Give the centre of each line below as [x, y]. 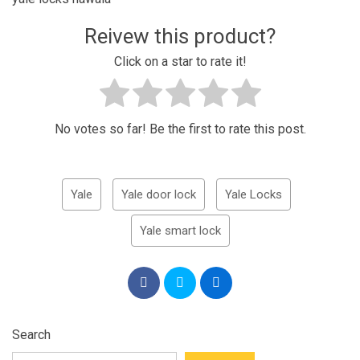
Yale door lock [158, 195]
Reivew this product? [180, 36]
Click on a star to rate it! [180, 62]
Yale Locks [253, 195]
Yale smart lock [180, 231]
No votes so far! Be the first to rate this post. [180, 129]
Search [31, 335]
